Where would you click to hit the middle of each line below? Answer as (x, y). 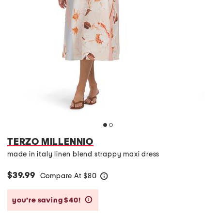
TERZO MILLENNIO (50, 142)
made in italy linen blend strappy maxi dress (84, 154)
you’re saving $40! (47, 200)
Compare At (62, 176)
